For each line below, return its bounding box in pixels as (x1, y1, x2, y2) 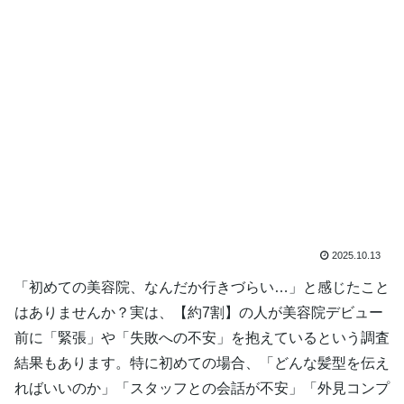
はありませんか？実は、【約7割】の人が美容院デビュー (14, 304, 383, 320)
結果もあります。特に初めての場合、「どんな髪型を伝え (14, 354, 390, 371)
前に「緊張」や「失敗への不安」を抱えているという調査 (14, 329, 390, 345)
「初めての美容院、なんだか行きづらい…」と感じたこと (14, 279, 390, 295)
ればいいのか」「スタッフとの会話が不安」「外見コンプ (14, 380, 390, 396)
